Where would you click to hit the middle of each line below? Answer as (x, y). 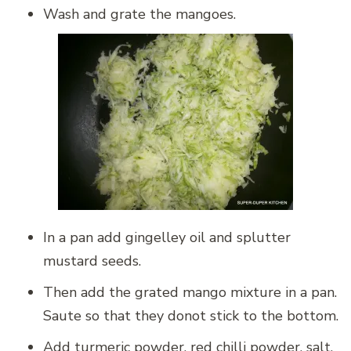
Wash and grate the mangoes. (139, 14)
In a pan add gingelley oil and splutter (167, 238)
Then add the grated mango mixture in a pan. (190, 293)
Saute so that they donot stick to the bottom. (191, 316)
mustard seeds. (92, 261)
